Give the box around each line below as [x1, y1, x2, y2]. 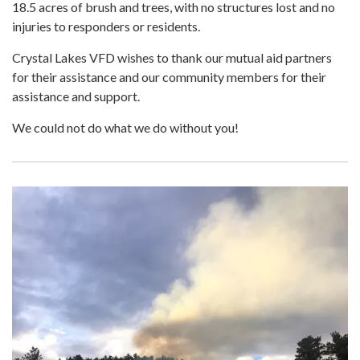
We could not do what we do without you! [12, 120, 239, 136]
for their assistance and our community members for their [12, 69, 326, 85]
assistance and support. [12, 88, 140, 104]
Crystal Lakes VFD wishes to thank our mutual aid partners [12, 50, 332, 66]
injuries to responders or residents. [12, 18, 200, 35]
